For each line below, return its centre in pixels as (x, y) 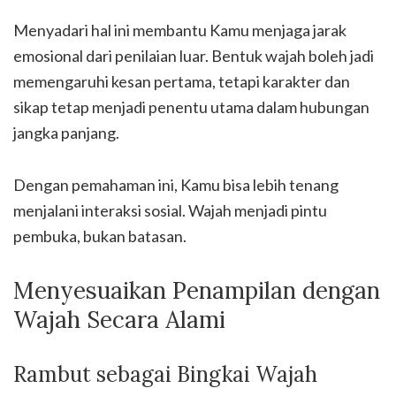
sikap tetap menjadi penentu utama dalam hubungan (191, 107)
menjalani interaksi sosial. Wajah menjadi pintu (170, 210)
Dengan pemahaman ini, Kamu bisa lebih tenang (176, 184)
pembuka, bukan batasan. (100, 236)
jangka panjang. (66, 132)
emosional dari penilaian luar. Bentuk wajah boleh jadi (194, 55)
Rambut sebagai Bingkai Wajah (165, 374)
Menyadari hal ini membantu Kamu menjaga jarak (180, 30)
